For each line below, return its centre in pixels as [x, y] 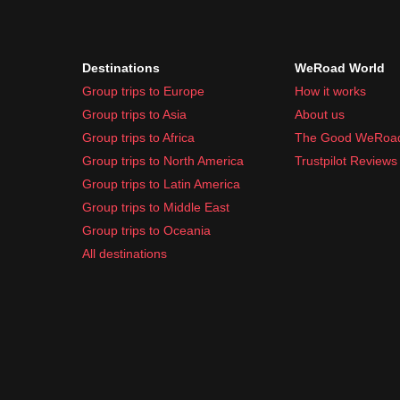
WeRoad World [340, 67]
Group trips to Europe [143, 91]
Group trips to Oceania [146, 230]
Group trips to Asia [134, 114]
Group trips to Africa [138, 137]
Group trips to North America [163, 160]
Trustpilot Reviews [346, 160]
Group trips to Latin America [161, 183]
